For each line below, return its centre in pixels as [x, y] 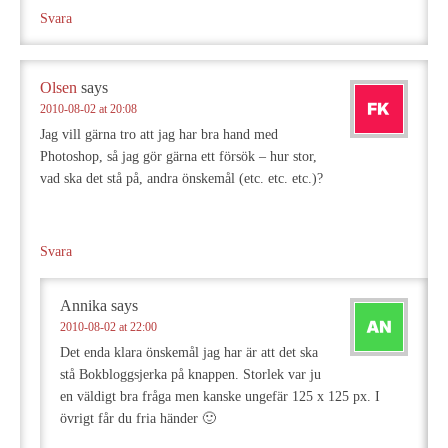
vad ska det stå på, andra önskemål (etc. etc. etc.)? [181, 178]
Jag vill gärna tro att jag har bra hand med [159, 134]
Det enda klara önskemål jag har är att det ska [189, 352]
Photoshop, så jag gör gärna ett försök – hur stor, [178, 156]
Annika [83, 305]
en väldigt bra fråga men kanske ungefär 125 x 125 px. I [220, 396]
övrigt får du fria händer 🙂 [138, 418]
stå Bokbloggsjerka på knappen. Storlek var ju [190, 374]
